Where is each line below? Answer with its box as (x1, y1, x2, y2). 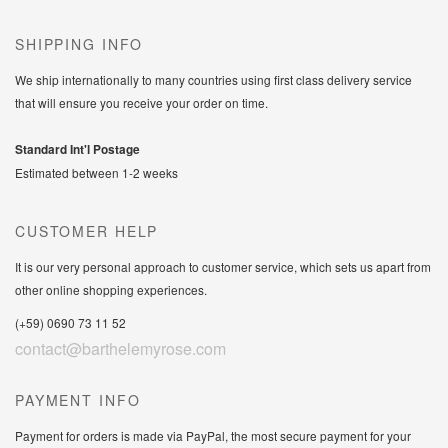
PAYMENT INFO (15, 389, 141, 410)
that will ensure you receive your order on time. (15, 93, 268, 111)
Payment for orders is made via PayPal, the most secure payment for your (15, 426, 411, 444)
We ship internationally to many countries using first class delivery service (15, 70, 412, 88)
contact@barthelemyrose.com (15, 336, 226, 360)
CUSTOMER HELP (15, 220, 159, 241)
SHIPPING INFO (15, 33, 144, 54)
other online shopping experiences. (15, 280, 207, 298)
